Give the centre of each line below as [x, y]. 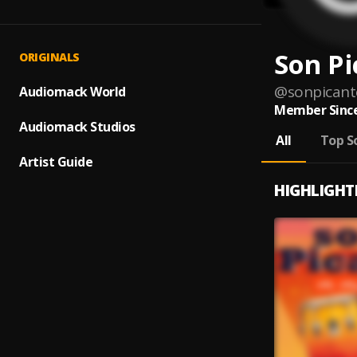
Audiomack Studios [77, 127]
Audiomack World [73, 92]
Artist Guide [56, 162]
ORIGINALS [49, 57]
